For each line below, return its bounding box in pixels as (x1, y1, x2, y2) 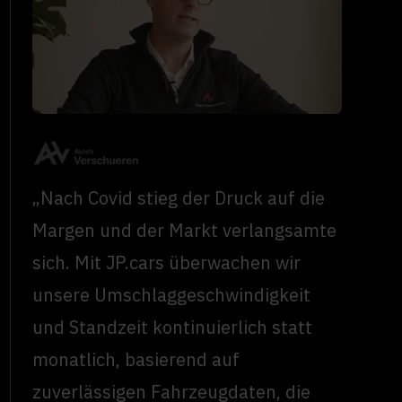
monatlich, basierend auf (32, 347, 240, 372)
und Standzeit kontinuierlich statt (32, 315, 313, 340)
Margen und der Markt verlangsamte (32, 218, 337, 243)
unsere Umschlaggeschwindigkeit (32, 283, 311, 308)
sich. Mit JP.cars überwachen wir (32, 250, 301, 275)
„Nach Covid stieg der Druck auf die (32, 186, 326, 211)
